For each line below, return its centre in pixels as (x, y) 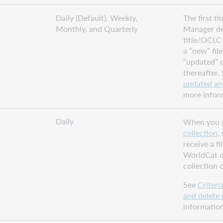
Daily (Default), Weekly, (97, 17)
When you (202, 121)
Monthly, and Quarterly (97, 28)
